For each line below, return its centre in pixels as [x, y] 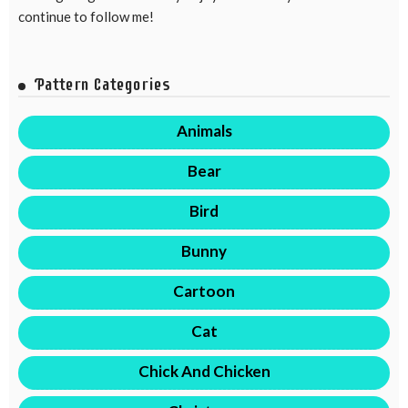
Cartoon [204, 291]
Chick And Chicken [204, 371]
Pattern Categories [102, 84]
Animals [204, 130]
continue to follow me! [86, 16]
